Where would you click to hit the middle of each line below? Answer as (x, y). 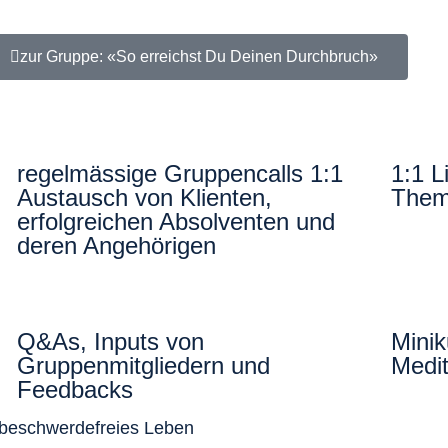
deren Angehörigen (117, 245)
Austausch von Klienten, (145, 197)
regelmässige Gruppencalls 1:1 (180, 173)
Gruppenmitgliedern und (144, 365)
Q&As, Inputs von (111, 341)
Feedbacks (75, 389)
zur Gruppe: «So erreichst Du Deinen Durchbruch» (199, 56)
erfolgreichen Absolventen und (176, 221)
